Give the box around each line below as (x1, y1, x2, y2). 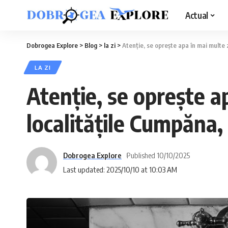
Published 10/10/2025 (126, 150, 190, 160)
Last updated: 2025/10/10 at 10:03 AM (63, 164, 177, 174)
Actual (185, 9, 208, 21)
